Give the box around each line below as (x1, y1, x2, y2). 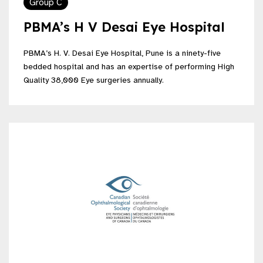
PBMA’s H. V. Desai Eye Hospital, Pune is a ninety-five (23, 48, 221, 58)
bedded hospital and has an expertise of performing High (23, 61, 234, 72)
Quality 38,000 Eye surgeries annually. (23, 75, 164, 85)
